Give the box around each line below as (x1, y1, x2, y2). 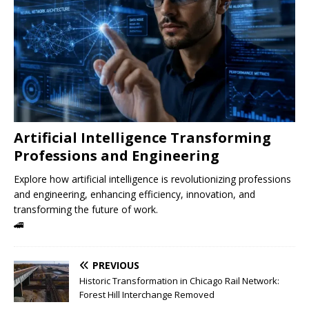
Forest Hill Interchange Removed (79, 288, 215, 301)
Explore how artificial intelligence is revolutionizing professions (14, 172, 291, 186)
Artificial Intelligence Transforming (14, 128, 271, 147)
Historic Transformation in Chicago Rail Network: (79, 274, 279, 287)
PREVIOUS (92, 258, 139, 272)
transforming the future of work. (14, 202, 158, 216)
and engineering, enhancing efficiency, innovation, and (14, 187, 255, 201)
